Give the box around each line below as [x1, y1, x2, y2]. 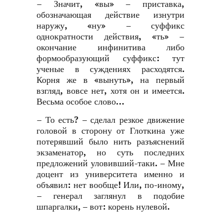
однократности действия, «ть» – [37, 32, 184, 42]
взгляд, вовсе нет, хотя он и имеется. [37, 86, 184, 96]
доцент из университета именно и [37, 169, 184, 180]
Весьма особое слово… [37, 97, 124, 107]
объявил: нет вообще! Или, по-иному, [37, 180, 184, 190]
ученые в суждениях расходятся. [37, 64, 184, 74]
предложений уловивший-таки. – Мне [37, 158, 184, 169]
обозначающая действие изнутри [37, 10, 184, 20]
